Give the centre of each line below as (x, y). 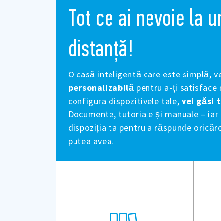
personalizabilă (101, 88)
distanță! (101, 49)
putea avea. (91, 141)
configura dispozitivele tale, (125, 101)
